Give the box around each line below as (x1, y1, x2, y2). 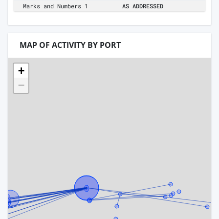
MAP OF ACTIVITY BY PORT (20, 40, 121, 51)
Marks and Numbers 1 (23, 2, 88, 10)
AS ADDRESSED (122, 2, 163, 10)
